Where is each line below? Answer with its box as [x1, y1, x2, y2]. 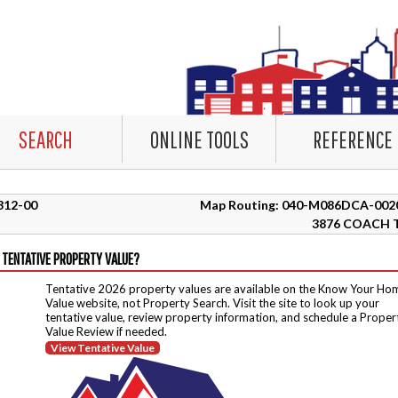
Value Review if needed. [45, 324, 167, 338]
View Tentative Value [51, 341, 155, 354]
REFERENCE [313, 126, 393, 153]
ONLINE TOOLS [149, 126, 249, 153]
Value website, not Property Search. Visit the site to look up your [45, 296, 379, 310]
